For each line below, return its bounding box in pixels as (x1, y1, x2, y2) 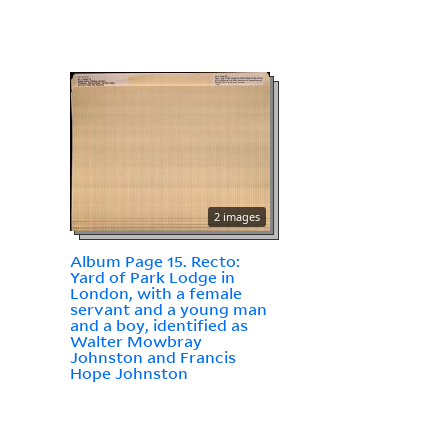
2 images (213, 209, 260, 225)
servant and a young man (69, 299, 267, 320)
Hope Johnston (69, 363, 188, 384)
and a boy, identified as (69, 315, 248, 336)
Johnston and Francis (69, 347, 236, 368)
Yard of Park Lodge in (69, 267, 235, 288)
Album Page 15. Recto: (69, 251, 240, 272)
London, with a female (69, 283, 242, 304)
